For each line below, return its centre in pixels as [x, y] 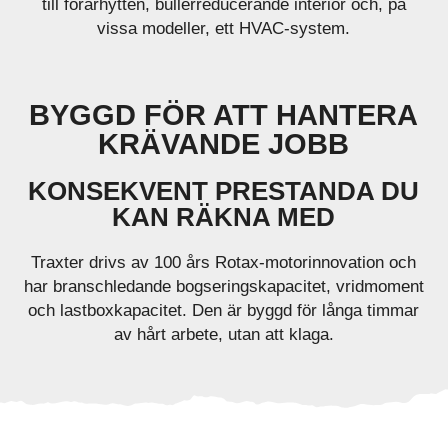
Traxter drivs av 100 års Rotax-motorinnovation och [224, 262]
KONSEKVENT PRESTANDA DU [224, 191]
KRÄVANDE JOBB [224, 144]
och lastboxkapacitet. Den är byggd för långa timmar [224, 310]
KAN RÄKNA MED [224, 217]
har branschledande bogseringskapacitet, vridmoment [223, 286]
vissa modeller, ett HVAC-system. [224, 28]
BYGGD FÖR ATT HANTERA [224, 115]
